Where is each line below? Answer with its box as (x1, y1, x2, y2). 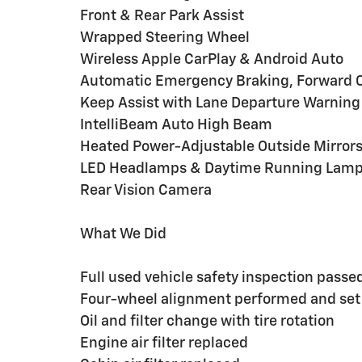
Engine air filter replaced (80, 336, 248, 351)
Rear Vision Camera (80, 183, 212, 199)
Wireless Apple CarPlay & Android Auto (80, 53, 343, 68)
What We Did (80, 227, 166, 242)
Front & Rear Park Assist (80, 9, 244, 24)
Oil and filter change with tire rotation (80, 314, 335, 330)
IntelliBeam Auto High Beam (80, 118, 272, 133)
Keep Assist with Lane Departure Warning (80, 96, 360, 112)
